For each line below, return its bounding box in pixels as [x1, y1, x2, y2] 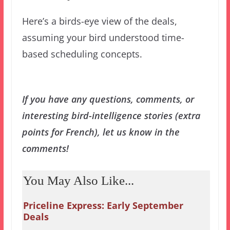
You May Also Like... [23, 174, 134, 187]
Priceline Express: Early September [23, 199, 183, 212]
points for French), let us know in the [22, 126, 180, 138]
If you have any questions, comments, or [22, 93, 194, 105]
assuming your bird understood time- [22, 31, 184, 44]
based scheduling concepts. [22, 47, 142, 60]
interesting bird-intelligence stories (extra [22, 109, 200, 122]
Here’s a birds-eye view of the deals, [22, 14, 177, 27]
